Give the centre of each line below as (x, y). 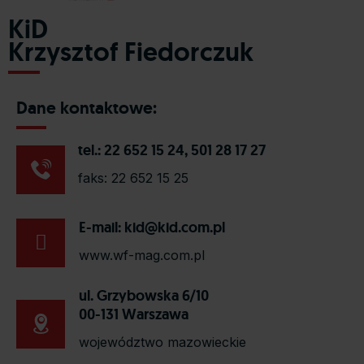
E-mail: (102, 227)
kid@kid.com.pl (175, 227)
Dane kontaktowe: (87, 108)
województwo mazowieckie (163, 342)
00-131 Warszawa (134, 314)
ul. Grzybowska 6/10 (144, 295)
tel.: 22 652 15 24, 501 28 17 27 (172, 150)
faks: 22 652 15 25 (134, 178)
